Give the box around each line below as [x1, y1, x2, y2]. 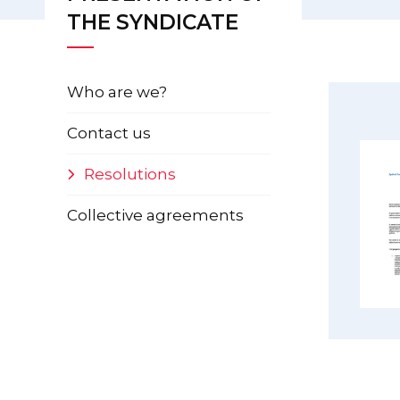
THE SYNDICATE [66, 10, 238, 35]
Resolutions [83, 165, 176, 183]
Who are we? [66, 83, 167, 101]
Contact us [66, 124, 151, 142]
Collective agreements [66, 206, 244, 224]
